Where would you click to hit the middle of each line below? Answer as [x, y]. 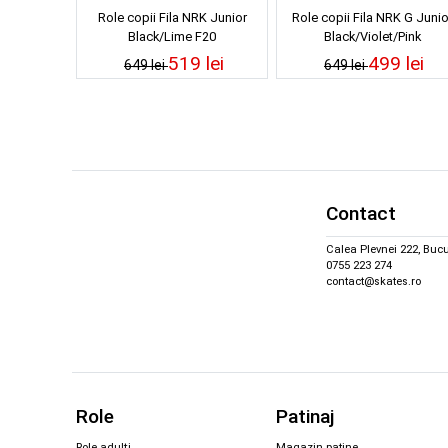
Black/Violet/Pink [372, 36]
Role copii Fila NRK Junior [172, 17]
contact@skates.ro [373, 282]
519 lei [196, 63]
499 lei [396, 63]
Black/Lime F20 [172, 36]
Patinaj [305, 416]
